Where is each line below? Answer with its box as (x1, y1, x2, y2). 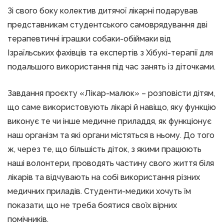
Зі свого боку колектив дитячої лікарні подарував (7, 5, 198, 15)
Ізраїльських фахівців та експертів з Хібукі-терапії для (7, 47, 213, 57)
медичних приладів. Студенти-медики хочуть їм (7, 186, 191, 196)
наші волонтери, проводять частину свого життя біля (7, 158, 214, 168)
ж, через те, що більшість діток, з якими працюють (7, 144, 201, 154)
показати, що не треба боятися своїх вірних (7, 200, 177, 210)
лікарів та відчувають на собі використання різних (7, 172, 200, 182)
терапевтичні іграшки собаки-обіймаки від (7, 33, 171, 43)
